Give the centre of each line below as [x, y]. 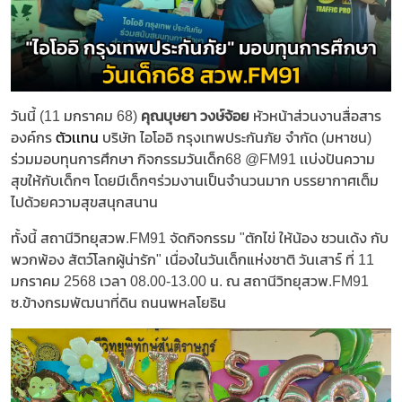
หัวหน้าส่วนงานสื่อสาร [317, 116]
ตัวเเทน [79, 137]
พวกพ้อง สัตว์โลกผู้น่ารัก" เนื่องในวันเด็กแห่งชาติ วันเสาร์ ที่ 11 [192, 259]
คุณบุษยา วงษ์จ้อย [197, 116]
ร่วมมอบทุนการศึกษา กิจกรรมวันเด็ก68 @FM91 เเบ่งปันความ [193, 159]
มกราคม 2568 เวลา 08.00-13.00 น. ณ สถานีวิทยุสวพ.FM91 [190, 281]
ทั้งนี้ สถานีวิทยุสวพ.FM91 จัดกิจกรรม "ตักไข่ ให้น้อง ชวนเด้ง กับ [200, 238]
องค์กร [33, 137]
